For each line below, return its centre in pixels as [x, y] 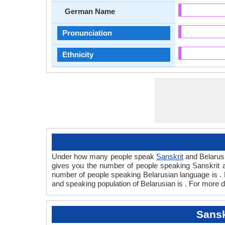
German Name [90, 11]
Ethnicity [78, 54]
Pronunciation [87, 33]
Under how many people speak [104, 156]
